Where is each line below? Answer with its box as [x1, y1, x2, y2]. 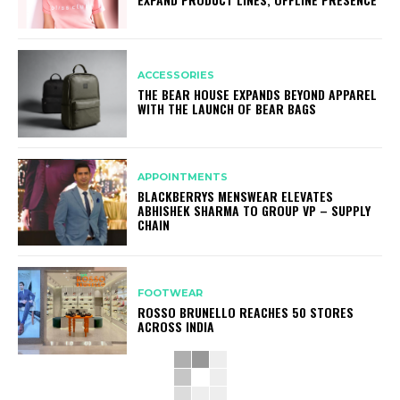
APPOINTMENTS [137, 171, 229, 184]
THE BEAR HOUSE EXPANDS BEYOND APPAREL [137, 85, 378, 104]
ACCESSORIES [137, 69, 215, 82]
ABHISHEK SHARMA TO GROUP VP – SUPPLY [137, 201, 371, 221]
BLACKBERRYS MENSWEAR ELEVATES [137, 187, 334, 206]
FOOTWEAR [137, 286, 204, 299]
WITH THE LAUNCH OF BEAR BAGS [137, 99, 317, 119]
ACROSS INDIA [137, 316, 215, 336]
